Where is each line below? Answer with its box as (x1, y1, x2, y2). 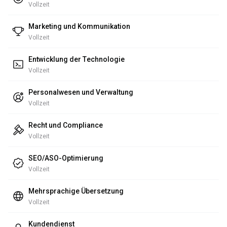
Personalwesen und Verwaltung (28, 88, 133, 96)
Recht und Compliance (28, 121, 103, 129)
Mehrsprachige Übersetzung (28, 187, 124, 195)
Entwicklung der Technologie (28, 55, 125, 63)
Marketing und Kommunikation (28, 22, 130, 30)
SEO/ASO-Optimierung (28, 154, 103, 162)
